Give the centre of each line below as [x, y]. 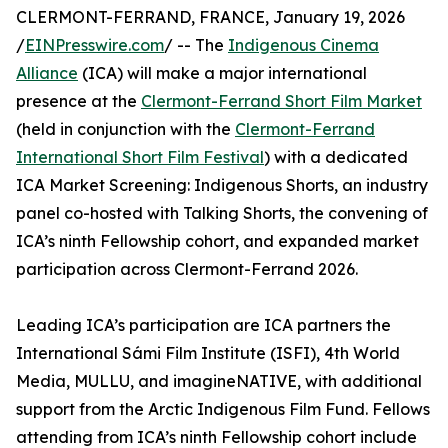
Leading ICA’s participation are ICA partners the [203, 325]
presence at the [78, 101]
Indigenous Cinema [303, 45]
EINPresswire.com [94, 45]
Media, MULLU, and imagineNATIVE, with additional [219, 381]
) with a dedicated [336, 157]
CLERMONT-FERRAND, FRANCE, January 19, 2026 [210, 17]
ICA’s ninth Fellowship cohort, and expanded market [217, 241]
